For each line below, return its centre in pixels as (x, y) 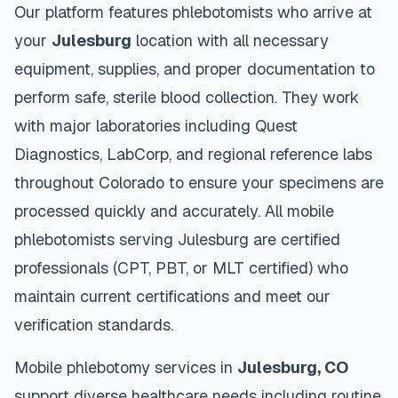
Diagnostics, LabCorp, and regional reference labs (193, 154)
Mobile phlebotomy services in (126, 367)
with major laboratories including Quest (156, 126)
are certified (295, 239)
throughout (56, 183)
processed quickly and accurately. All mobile (174, 211)
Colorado (131, 183)
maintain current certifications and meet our (172, 296)
